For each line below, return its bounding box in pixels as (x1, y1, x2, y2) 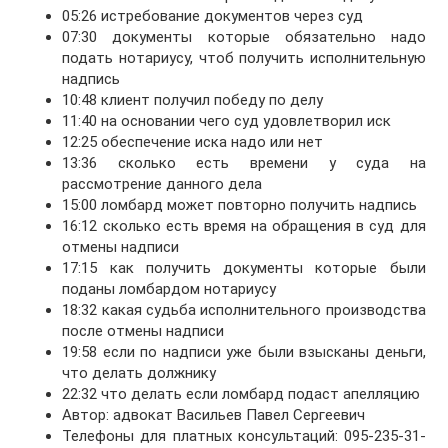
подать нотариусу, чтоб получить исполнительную (62, 49, 426, 68)
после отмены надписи (62, 322, 225, 341)
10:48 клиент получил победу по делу (62, 91, 324, 110)
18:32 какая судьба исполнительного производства (62, 301, 426, 320)
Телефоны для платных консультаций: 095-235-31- (62, 427, 426, 446)
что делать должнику (62, 364, 217, 383)
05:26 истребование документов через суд (62, 7, 364, 26)
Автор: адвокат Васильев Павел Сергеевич (62, 406, 366, 425)
